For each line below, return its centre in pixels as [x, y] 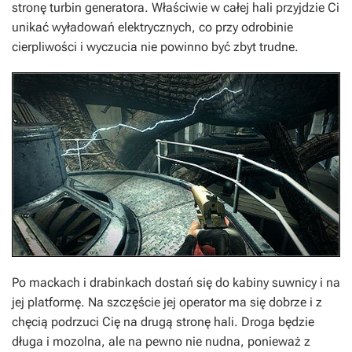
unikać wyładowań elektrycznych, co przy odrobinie [152, 27]
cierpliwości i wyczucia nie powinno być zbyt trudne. [155, 46]
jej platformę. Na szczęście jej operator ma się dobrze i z [167, 302]
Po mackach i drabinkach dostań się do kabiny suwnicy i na [176, 282]
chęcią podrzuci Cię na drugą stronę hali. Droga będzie [163, 321]
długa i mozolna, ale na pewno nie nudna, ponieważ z [161, 341]
